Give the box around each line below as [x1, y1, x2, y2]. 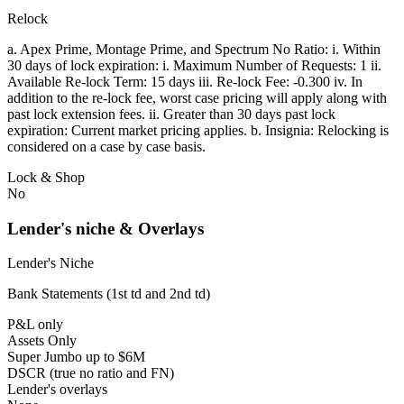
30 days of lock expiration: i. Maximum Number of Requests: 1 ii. [7, 57, 381, 73]
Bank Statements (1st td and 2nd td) [7, 286, 210, 302]
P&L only [7, 317, 63, 333]
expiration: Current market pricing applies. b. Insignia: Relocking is [7, 122, 389, 138]
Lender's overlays [7, 381, 107, 398]
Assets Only [7, 333, 77, 349]
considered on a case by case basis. [7, 138, 206, 154]
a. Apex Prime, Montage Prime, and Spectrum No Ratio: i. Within [7, 41, 381, 57]
